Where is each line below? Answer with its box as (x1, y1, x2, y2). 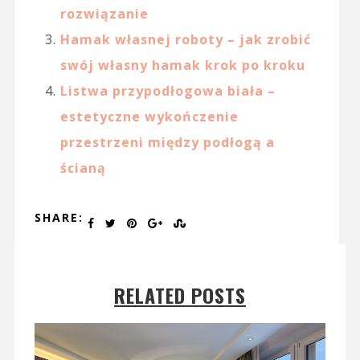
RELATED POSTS (114, 280, 246, 310)
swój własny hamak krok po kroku (59, 56, 305, 75)
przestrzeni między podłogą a (59, 133, 275, 152)
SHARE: (34, 210, 84, 226)
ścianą (59, 159, 106, 178)
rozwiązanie (59, 5, 149, 23)
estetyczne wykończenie (59, 108, 239, 126)
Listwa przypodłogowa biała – (59, 82, 276, 100)
